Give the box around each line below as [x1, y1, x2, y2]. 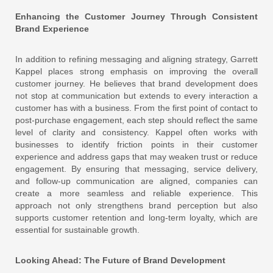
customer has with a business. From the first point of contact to [15, 103, 258, 113]
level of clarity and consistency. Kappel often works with [15, 127, 258, 137]
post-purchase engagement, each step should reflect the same [15, 115, 258, 125]
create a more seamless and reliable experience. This [15, 188, 258, 198]
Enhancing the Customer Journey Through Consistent [15, 12, 258, 21]
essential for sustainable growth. [15, 225, 142, 235]
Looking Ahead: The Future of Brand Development [15, 255, 225, 265]
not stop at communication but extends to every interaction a [15, 91, 258, 101]
